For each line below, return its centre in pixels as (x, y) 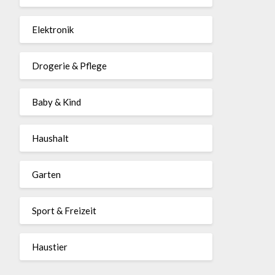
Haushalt (50, 138)
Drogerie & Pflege (69, 65)
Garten (46, 174)
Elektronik (52, 29)
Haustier (49, 246)
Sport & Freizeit (64, 210)
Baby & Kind (56, 102)
